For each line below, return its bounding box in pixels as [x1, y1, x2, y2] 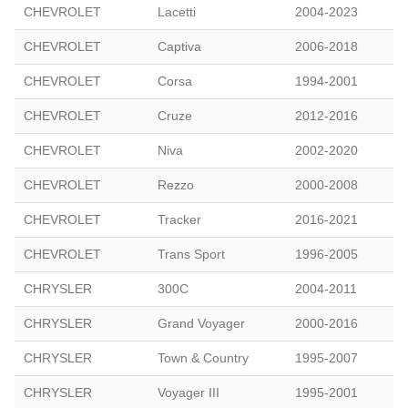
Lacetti [158, 4, 196, 19]
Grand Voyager [158, 315, 245, 331]
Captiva [158, 38, 201, 54]
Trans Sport [158, 246, 225, 261]
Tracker [158, 211, 201, 227]
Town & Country [158, 350, 249, 365]
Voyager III [158, 384, 219, 400]
